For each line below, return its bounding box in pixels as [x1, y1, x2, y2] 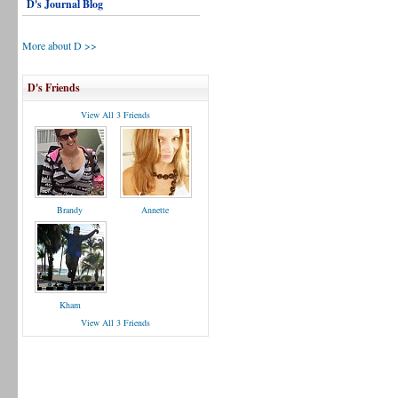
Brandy [57, 203, 84, 216]
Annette [141, 203, 170, 216]
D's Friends [28, 80, 80, 95]
